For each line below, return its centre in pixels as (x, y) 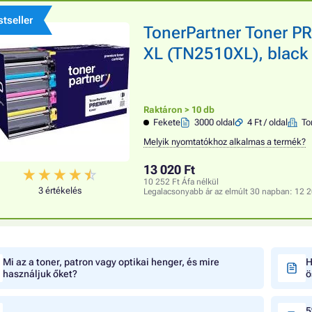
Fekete (167, 122)
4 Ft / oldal (268, 122)
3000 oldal (215, 122)
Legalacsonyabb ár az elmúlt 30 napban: (219, 192)
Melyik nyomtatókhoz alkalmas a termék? (225, 142)
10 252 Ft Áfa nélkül (181, 182)
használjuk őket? (40, 274)
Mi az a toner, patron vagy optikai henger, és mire (111, 262)
